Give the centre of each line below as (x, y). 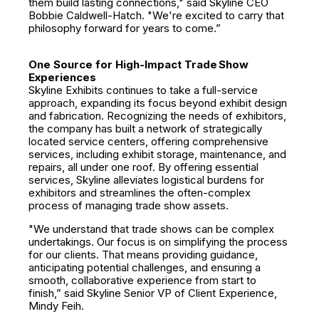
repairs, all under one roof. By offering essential (143, 167)
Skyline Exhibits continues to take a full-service (143, 90)
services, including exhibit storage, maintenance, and (157, 154)
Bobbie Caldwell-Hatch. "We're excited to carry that (156, 15)
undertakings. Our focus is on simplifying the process (158, 242)
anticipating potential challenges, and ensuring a (145, 267)
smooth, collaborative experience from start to (142, 280)
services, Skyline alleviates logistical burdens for (146, 180)
